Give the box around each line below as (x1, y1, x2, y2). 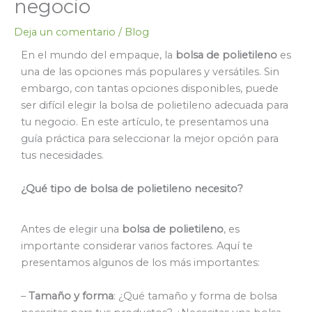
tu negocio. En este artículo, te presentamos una (21, 115, 269, 128)
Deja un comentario (14, 25, 116, 38)
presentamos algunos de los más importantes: (21, 256, 260, 270)
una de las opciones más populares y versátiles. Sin (21, 65, 279, 78)
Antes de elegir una (21, 223, 119, 236)
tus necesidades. (21, 148, 104, 162)
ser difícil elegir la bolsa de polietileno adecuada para (21, 98, 288, 111)
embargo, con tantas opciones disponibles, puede (21, 81, 279, 95)
